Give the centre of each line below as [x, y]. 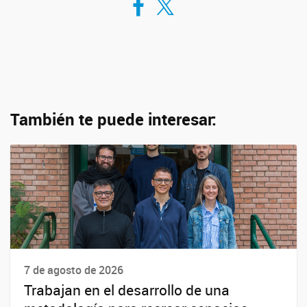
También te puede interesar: [113, 119]
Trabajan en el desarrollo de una [127, 290]
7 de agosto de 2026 [74, 270]
